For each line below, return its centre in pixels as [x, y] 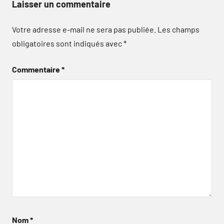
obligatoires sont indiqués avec [68, 43]
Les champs [178, 29]
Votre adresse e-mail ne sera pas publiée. [84, 29]
